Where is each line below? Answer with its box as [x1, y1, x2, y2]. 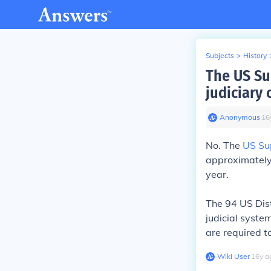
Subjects [206, 51, 234, 60]
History [243, 51, 267, 60]
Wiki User [217, 252, 250, 261]
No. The [206, 139, 243, 151]
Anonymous [220, 113, 260, 122]
